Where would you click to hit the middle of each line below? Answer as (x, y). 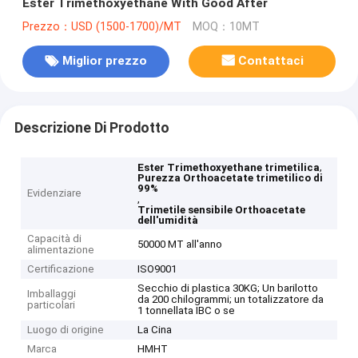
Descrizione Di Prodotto (91, 127)
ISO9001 (157, 269)
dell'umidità (168, 221)
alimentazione (61, 250)
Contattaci (271, 61)
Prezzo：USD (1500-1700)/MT (101, 26)
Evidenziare (55, 193)
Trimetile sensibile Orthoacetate (222, 210)
